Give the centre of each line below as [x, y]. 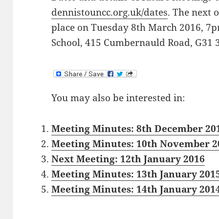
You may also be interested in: [118, 98]
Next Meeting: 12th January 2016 [128, 159]
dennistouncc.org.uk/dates [110, 12]
